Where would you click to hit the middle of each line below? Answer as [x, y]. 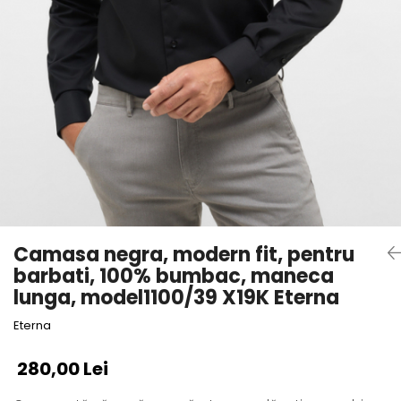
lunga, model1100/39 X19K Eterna [176, 297]
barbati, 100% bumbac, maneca [174, 276]
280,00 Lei [63, 368]
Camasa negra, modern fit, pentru [184, 254]
